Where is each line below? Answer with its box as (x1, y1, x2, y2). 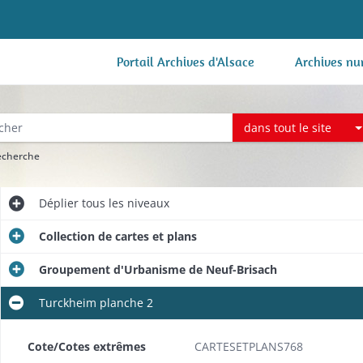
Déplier (38, 195, 79, 211)
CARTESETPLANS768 (194, 339, 303, 354)
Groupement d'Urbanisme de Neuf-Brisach (38, 262, 277, 277)
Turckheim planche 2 (38, 295, 153, 310)
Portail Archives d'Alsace (117, 53, 254, 70)
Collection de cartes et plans (38, 228, 197, 244)
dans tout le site (244, 119, 332, 135)
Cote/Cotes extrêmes (27, 339, 146, 354)
